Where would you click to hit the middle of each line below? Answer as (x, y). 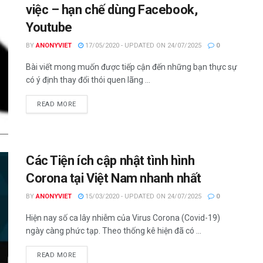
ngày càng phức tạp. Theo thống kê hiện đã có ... (114, 231)
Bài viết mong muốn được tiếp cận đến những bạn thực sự (131, 67)
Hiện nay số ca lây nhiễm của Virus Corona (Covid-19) (123, 218)
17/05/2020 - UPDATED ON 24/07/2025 (142, 45)
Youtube (49, 27)
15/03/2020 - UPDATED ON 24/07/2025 (142, 197)
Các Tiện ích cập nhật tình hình (110, 161)
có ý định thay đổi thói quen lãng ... (88, 80)
